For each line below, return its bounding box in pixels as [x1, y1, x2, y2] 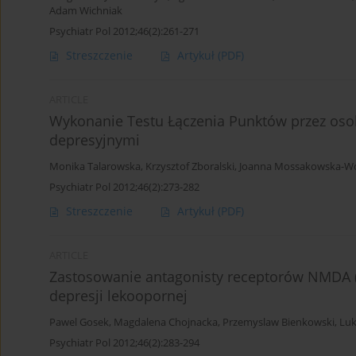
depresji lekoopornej [49, 286, 188, 306]
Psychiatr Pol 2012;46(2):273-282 [49, 180, 199, 195]
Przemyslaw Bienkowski [222, 315, 335, 330]
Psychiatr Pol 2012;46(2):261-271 [49, 24, 199, 39]
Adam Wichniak [49, 4, 122, 18]
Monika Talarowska [49, 160, 141, 174]
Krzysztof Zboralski [145, 160, 234, 174]
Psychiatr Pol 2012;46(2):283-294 [49, 335, 199, 350]
